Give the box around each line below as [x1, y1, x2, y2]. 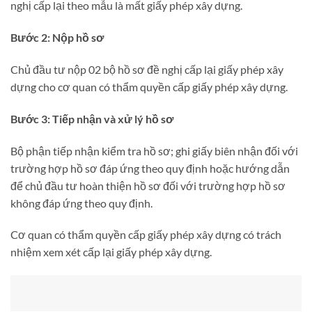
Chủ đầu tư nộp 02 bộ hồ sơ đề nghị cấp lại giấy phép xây [10, 62, 283, 76]
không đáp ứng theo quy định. [10, 196, 153, 210]
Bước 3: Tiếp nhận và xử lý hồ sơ [10, 111, 173, 125]
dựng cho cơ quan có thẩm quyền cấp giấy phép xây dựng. [10, 79, 288, 93]
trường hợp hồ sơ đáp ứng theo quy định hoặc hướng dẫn [10, 161, 290, 175]
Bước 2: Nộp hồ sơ [10, 31, 104, 45]
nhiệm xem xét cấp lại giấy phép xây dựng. [10, 245, 212, 259]
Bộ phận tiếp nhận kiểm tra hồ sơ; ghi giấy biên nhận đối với [10, 143, 298, 157]
